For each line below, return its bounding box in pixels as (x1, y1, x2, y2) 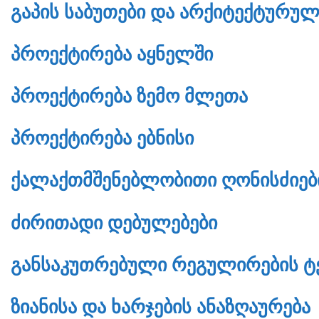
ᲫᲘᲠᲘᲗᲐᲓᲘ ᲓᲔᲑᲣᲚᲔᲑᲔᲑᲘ (11, 212, 217, 233)
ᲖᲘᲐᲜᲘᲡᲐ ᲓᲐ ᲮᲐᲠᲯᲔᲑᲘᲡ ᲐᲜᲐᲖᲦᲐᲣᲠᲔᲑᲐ (11, 296, 310, 317)
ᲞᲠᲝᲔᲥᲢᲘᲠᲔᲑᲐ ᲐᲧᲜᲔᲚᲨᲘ (11, 43, 213, 64)
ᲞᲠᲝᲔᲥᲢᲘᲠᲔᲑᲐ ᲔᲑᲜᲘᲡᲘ (11, 128, 194, 149)
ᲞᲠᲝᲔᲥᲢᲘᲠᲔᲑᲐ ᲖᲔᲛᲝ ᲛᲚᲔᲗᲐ (11, 86, 248, 107)
